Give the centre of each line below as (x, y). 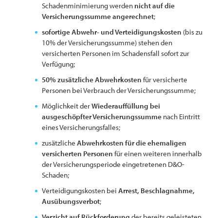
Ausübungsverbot (71, 201)
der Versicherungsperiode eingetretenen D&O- (113, 164)
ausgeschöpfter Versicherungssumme (102, 117)
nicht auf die (155, 6)
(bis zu (192, 32)
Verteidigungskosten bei (80, 191)
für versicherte (165, 80)
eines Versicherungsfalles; (81, 127)
